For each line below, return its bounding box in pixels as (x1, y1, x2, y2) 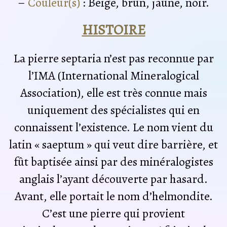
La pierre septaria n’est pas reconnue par (13, 50, 214, 66)
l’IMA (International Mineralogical (28, 67, 199, 84)
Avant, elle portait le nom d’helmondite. (14, 187, 213, 204)
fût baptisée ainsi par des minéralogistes (14, 153, 213, 170)
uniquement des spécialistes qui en (27, 101, 200, 118)
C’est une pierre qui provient (42, 205, 185, 221)
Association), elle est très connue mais (20, 84, 207, 101)
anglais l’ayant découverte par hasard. (19, 170, 208, 187)
